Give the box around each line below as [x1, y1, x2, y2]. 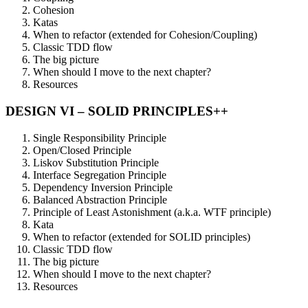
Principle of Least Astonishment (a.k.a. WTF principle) [33, 206, 271, 218]
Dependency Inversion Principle [33, 181, 173, 193]
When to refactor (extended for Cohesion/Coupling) [33, 29, 257, 41]
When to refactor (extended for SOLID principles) [33, 230, 250, 243]
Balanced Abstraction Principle [33, 193, 167, 206]
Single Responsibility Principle [33, 131, 166, 144]
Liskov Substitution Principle [33, 156, 159, 168]
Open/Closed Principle [33, 144, 131, 156]
